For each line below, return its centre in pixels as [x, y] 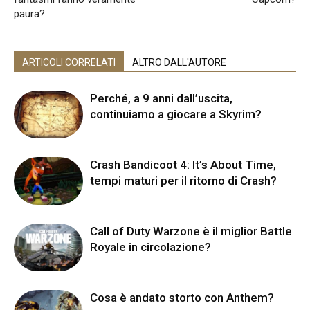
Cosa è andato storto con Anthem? [182, 298]
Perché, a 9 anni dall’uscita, [161, 99]
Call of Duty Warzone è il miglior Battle [191, 231]
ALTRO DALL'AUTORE [179, 63]
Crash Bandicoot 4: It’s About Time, [183, 165]
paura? [29, 14]
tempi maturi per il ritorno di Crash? [183, 181]
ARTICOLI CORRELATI [69, 63]
